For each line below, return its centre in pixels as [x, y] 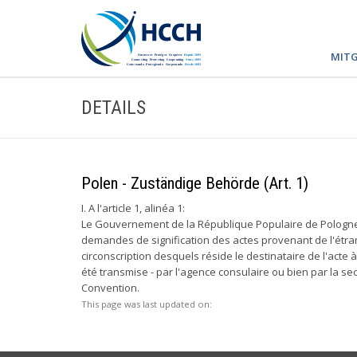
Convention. [110, 288]
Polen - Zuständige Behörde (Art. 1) [195, 183]
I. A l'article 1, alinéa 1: [133, 208]
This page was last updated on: [147, 304]
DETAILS [114, 108]
